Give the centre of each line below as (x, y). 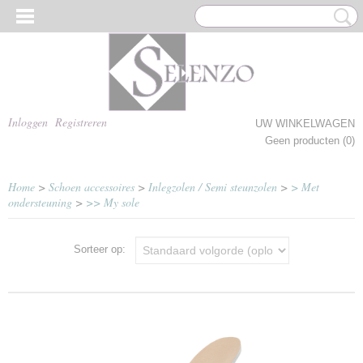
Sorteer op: (105, 250)
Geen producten (304, 141)
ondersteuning (40, 202)
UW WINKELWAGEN (305, 124)
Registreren (81, 122)
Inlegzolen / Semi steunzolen (213, 187)
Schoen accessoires (92, 187)
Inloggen (28, 122)
